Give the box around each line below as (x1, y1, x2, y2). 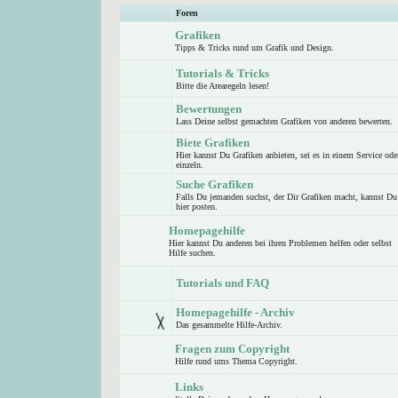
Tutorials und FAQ (176, 276, 269, 290)
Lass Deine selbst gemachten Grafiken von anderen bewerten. (176, 116, 393, 126)
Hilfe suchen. (169, 248, 216, 258)
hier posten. (176, 202, 218, 211)
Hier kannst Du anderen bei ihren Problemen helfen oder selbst (169, 238, 392, 248)
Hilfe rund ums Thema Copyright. (175, 356, 298, 366)
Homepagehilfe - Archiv (176, 306, 295, 319)
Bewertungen (176, 102, 242, 115)
